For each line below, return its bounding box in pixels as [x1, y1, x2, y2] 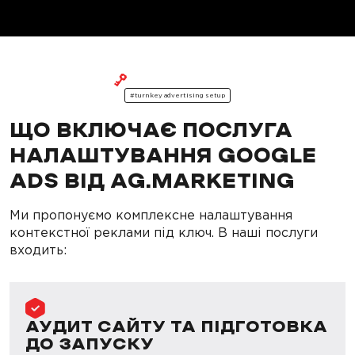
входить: [10, 242, 67, 258]
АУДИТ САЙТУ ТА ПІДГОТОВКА [25, 320, 327, 335]
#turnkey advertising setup [130, 92, 225, 100]
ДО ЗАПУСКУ [25, 338, 154, 353]
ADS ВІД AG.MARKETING [10, 173, 295, 192]
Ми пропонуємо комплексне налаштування [10, 208, 292, 223]
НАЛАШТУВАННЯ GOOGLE [10, 147, 317, 166]
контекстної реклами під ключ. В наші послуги [10, 225, 318, 240]
